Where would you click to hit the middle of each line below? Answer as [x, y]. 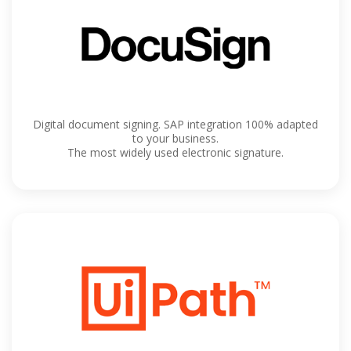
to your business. [175, 138]
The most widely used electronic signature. [175, 152]
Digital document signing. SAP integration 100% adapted [175, 124]
